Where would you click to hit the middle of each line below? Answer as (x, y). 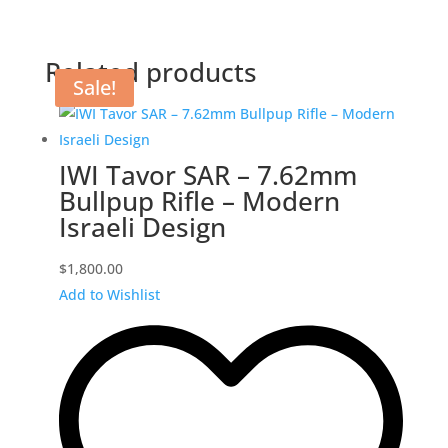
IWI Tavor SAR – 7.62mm (207, 175)
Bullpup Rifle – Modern (199, 201)
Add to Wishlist (109, 295)
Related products (150, 72)
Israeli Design (142, 227)
